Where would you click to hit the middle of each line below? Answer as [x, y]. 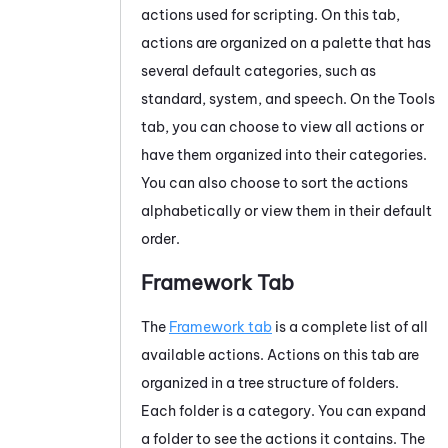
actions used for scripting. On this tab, [270, 14]
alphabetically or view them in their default [286, 210]
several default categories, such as [258, 70]
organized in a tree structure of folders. [270, 382]
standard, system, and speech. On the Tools [288, 98]
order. [160, 238]
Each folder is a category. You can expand [283, 410]
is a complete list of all [350, 326]
